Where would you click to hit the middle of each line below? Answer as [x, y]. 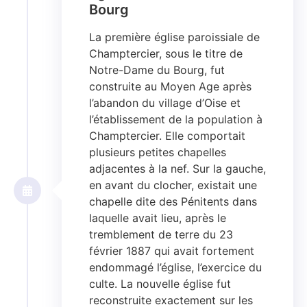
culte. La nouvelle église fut [160, 284]
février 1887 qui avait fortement [172, 251]
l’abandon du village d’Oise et [165, 103]
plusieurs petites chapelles [158, 152]
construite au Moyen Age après [170, 87]
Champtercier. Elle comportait [167, 136]
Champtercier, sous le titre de [166, 54]
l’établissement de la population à [176, 120]
